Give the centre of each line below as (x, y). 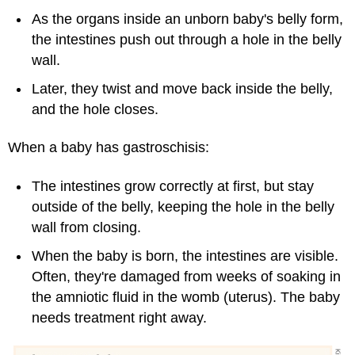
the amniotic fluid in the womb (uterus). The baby (186, 297)
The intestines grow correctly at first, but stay (173, 186)
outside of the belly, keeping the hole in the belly (183, 206)
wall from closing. (86, 227)
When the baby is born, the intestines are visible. (185, 256)
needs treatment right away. (119, 317)
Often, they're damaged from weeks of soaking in (186, 276)
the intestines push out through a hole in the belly (187, 39)
